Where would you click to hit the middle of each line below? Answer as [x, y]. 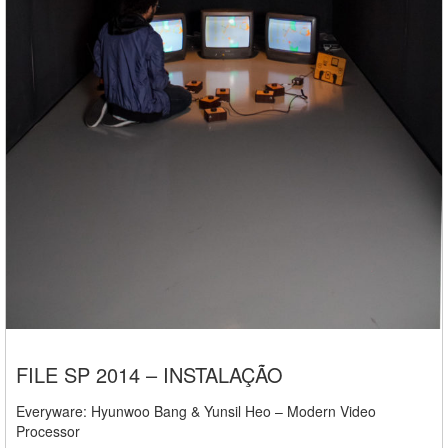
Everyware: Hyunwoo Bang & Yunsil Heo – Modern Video [196, 411]
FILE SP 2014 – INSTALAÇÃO [149, 374]
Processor [48, 431]
